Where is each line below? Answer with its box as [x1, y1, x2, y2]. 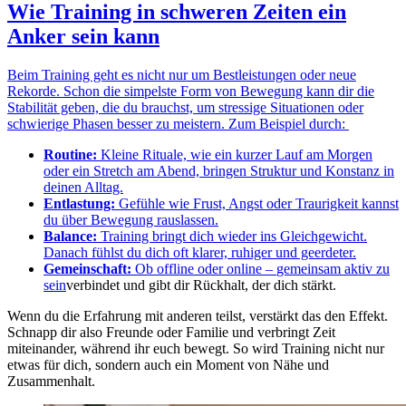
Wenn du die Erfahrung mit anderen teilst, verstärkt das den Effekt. [7, 307, 388, 324]
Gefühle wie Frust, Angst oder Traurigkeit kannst [115, 195, 399, 211]
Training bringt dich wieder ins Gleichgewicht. [97, 227, 367, 244]
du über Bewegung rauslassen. [43, 211, 218, 227]
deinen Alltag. [43, 179, 123, 195]
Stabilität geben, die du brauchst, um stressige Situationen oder [7, 99, 363, 115]
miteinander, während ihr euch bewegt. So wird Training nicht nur [7, 340, 384, 356]
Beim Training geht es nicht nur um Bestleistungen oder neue [7, 66, 356, 82]
